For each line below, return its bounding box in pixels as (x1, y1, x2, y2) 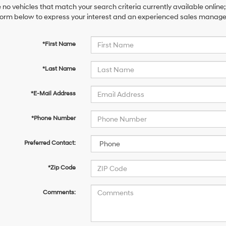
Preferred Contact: (24, 139, 76, 147)
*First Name (42, 40, 76, 48)
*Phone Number (31, 115, 76, 122)
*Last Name (42, 65, 76, 73)
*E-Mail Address (30, 90, 76, 97)
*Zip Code (47, 164, 76, 172)
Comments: (42, 189, 76, 196)
